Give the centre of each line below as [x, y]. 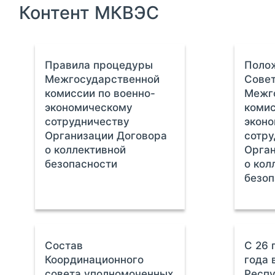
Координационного [94, 260]
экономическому [88, 107]
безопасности [81, 164]
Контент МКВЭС [89, 13]
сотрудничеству [87, 122]
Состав [64, 246]
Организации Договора [106, 136]
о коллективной [85, 150]
